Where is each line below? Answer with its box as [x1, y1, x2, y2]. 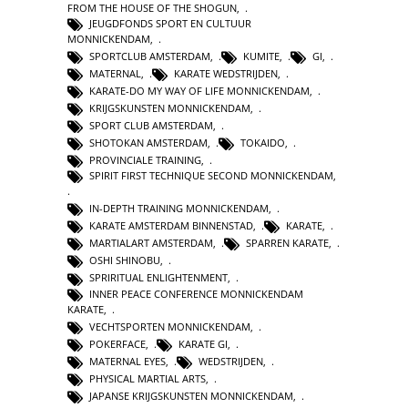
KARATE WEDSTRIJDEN [174, 66, 278, 80]
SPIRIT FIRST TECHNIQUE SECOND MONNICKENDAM [89, 168, 333, 183]
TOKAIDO [240, 136, 285, 150]
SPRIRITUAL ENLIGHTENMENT [89, 270, 228, 285]
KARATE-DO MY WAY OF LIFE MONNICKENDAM [89, 83, 310, 97]
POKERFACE [89, 336, 146, 351]
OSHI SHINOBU [89, 253, 160, 268]
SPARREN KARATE [246, 236, 329, 250]
